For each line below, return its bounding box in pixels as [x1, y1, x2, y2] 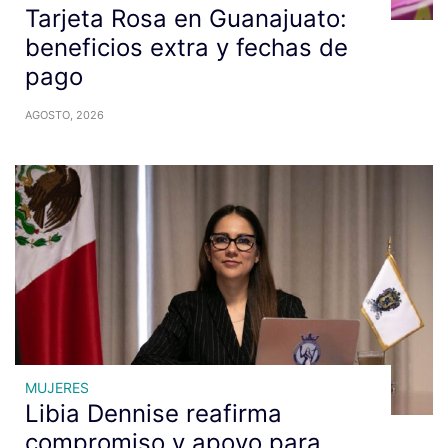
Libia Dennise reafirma [25, 399, 282, 428]
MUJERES [25, 379, 89, 396]
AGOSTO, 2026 [25, 108, 104, 122]
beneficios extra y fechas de [25, 33, 348, 62]
